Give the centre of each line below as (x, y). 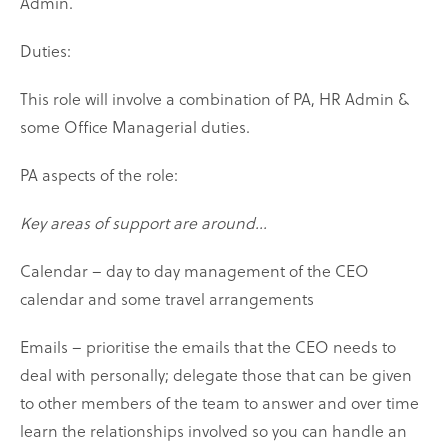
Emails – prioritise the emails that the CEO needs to (208, 347)
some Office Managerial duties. (135, 127)
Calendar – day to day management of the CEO (194, 271)
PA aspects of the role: (99, 175)
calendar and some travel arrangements (167, 299)
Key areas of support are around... (143, 223)
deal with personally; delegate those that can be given (216, 375)
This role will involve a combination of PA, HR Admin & (214, 99)
